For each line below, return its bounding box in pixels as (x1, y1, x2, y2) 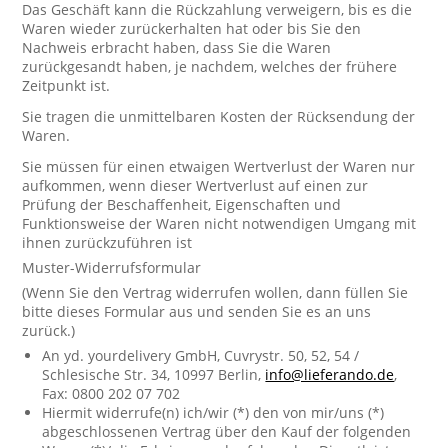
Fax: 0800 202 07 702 (42, 384, 181, 403)
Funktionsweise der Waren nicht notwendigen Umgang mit (22, 214, 417, 233)
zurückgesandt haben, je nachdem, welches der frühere (22, 57, 398, 76)
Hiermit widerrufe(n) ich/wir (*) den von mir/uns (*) (42, 403, 385, 422)
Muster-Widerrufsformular (22, 258, 202, 277)
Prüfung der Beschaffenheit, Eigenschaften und (22, 195, 342, 214)
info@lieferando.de (265, 365, 395, 384)
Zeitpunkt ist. (22, 76, 111, 95)
